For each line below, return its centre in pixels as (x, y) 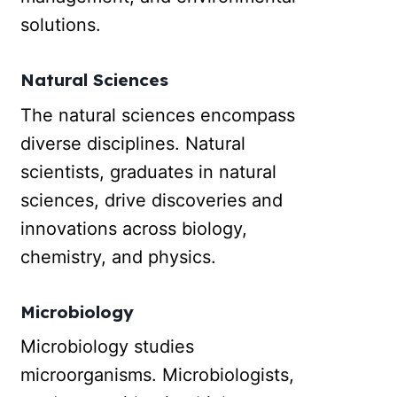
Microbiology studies (108, 347)
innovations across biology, (134, 228)
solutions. (61, 25)
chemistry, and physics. (119, 257)
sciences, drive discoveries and (152, 200)
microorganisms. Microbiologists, (158, 375)
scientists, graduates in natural (149, 171)
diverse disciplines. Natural (133, 143)
